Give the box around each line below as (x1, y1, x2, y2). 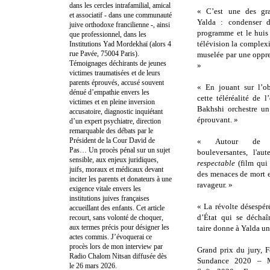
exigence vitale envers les (69, 184, 141, 193)
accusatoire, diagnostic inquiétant (69, 107, 163, 116)
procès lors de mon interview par (69, 242, 163, 251)
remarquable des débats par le (69, 126, 153, 135)
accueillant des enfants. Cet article (69, 203, 165, 212)
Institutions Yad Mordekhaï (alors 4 (69, 39, 171, 48)
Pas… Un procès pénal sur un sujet (69, 145, 170, 154)
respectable (197, 159, 235, 168)
